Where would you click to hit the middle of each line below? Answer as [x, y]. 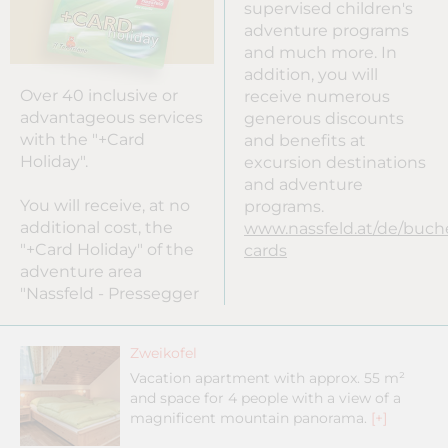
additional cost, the [96, 228]
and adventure [303, 184]
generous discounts [324, 118]
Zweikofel [163, 353]
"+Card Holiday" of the [107, 250]
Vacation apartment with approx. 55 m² [267, 378]
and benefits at [305, 140]
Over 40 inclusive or [99, 96]
